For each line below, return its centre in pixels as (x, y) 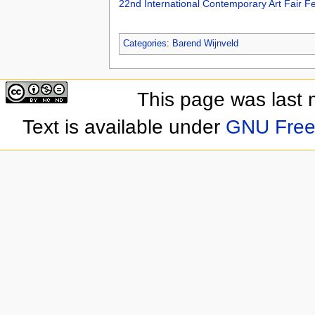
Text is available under (124, 127)
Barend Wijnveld (205, 44)
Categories (144, 44)
